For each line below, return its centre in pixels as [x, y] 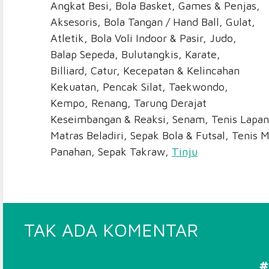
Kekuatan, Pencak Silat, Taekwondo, [139, 86]
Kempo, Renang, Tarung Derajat [128, 103]
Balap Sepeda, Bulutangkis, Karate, [135, 54]
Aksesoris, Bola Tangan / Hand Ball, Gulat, [153, 22]
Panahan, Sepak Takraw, [111, 151]
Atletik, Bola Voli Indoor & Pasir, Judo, [143, 38]
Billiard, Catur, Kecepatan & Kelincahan [145, 70]
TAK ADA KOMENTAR [111, 229]
